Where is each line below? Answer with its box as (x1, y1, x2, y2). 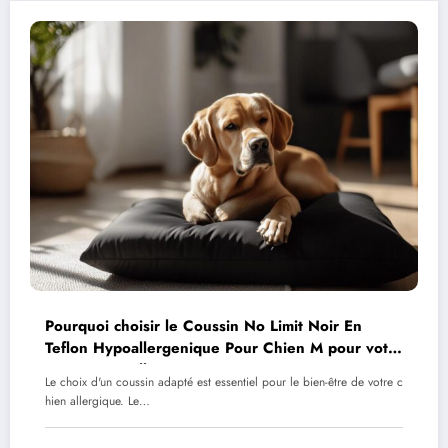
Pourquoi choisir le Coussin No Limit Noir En (45, 314, 362, 337)
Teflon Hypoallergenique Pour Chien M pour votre (45, 336, 403, 359)
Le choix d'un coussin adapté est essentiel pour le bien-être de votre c (45, 372, 403, 391)
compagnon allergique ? (45, 358, 216, 381)
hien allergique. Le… (45, 391, 150, 410)
